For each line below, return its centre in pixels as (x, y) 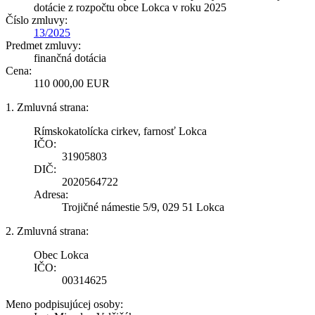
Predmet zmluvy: (43, 45)
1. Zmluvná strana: (47, 107)
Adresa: (51, 194)
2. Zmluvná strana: (47, 231)
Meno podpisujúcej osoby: (64, 304)
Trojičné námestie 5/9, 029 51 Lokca (143, 207)
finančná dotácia (70, 58)
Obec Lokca (61, 255)
